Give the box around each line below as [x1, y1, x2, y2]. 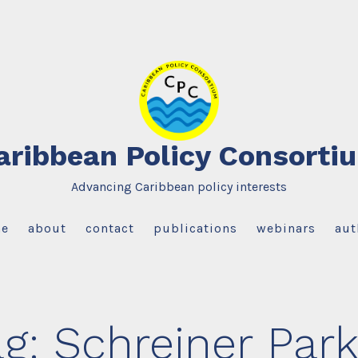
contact [85, 220, 134, 236]
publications [153, 220, 238, 236]
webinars [257, 220, 316, 236]
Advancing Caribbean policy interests [71, 178, 287, 194]
